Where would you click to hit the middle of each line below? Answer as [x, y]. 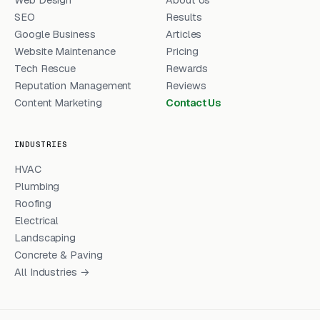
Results [184, 17]
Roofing [33, 203]
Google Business [55, 34]
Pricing [182, 51]
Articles [184, 34]
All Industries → [52, 272]
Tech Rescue [45, 68]
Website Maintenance [65, 51]
